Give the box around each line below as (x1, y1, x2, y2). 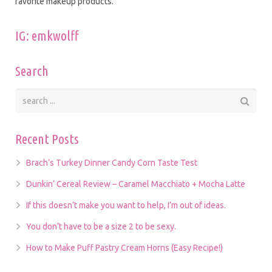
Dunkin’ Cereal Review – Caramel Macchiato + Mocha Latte (26, 178, 245, 189)
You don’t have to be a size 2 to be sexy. (26, 221, 176, 231)
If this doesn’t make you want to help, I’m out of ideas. (26, 200, 226, 210)
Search (15, 63, 49, 78)
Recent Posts (15, 131, 79, 146)
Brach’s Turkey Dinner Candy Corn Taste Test (26, 157, 197, 168)
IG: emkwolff (15, 27, 78, 43)
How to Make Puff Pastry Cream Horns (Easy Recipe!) (26, 242, 223, 253)
